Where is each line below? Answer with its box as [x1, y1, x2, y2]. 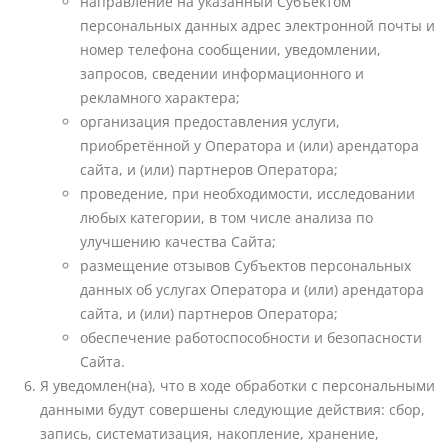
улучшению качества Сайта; [80, 232, 276, 252]
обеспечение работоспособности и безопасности [80, 328, 422, 348]
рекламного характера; [80, 88, 240, 108]
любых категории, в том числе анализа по [80, 208, 373, 228]
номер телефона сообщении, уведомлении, [80, 40, 381, 60]
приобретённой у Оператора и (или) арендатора [80, 136, 419, 156]
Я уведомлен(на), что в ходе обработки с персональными [40, 376, 435, 396]
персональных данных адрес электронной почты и [80, 16, 435, 36]
